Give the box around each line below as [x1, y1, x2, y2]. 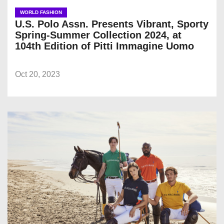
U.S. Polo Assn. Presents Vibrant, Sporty [15, 18, 208, 30]
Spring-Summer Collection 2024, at [15, 29, 181, 41]
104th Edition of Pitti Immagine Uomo [15, 40, 194, 52]
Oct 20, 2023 [15, 70, 60, 79]
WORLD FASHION [20, 9, 62, 15]
